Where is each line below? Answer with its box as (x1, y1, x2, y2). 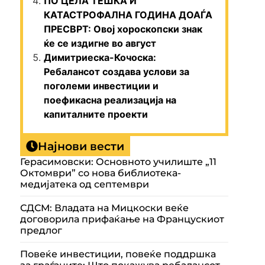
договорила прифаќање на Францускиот (20, 214, 224, 225)
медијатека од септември (20, 179, 149, 190)
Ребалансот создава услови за (44, 66, 189, 77)
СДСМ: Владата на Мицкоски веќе (20, 202, 189, 214)
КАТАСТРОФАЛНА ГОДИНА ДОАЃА (44, 9, 212, 21)
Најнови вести (38, 139, 124, 153)
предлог (20, 225, 62, 236)
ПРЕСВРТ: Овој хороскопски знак (44, 23, 202, 35)
